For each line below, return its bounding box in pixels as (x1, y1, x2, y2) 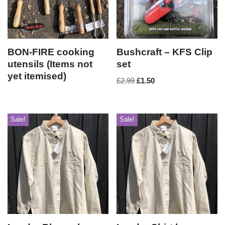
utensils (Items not (8, 59, 92, 69)
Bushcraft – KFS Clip (117, 47, 213, 57)
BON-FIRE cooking (8, 47, 94, 57)
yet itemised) (8, 71, 66, 81)
